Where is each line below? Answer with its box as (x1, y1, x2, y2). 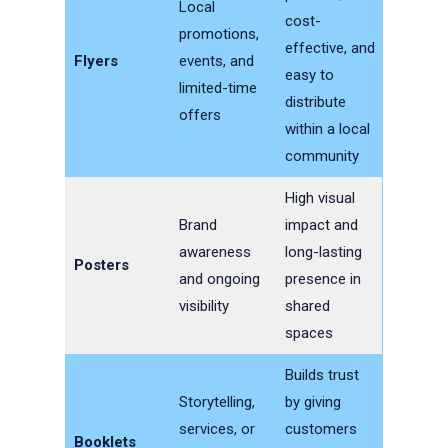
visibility (178, 297, 229, 316)
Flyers (73, 52, 118, 71)
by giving (284, 393, 341, 412)
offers (178, 106, 221, 125)
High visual (284, 189, 355, 208)
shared (284, 297, 330, 316)
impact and (284, 216, 358, 235)
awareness (178, 243, 251, 262)
